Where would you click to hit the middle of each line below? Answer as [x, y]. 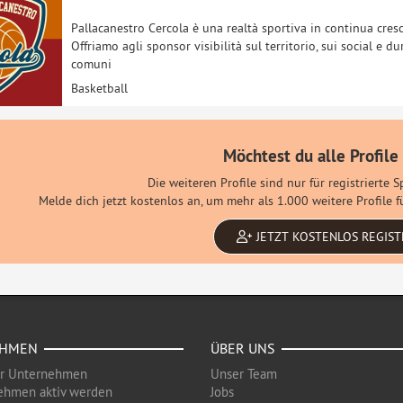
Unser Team [244, 374]
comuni [91, 63]
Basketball [99, 88]
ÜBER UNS [243, 348]
